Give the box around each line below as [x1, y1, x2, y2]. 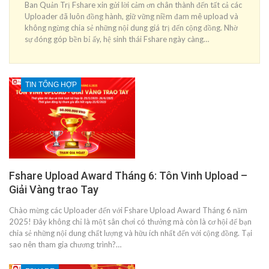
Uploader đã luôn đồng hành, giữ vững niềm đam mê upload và [25, 11, 238, 22]
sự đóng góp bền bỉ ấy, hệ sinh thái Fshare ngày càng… [25, 34, 209, 44]
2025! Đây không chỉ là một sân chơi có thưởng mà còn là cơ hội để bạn [9, 216, 252, 226]
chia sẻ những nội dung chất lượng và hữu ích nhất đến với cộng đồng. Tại [9, 228, 252, 238]
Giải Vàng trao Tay [9, 183, 98, 196]
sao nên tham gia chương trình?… [9, 239, 121, 249]
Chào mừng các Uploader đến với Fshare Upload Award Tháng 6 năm [9, 205, 247, 215]
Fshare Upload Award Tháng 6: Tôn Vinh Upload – [9, 169, 247, 182]
